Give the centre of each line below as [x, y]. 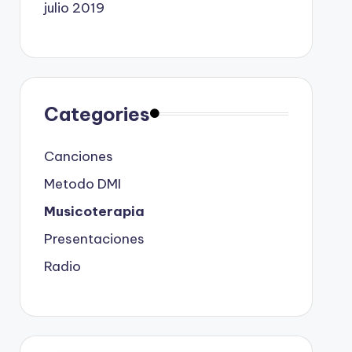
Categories [97, 114]
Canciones [78, 156]
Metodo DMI [82, 183]
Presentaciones [94, 238]
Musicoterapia [94, 211]
